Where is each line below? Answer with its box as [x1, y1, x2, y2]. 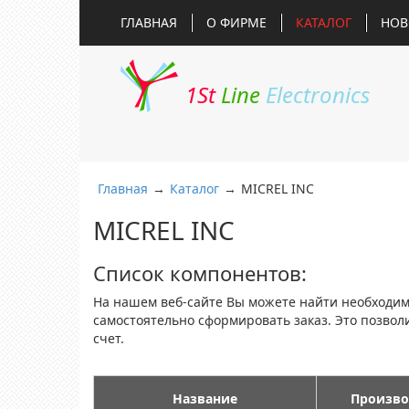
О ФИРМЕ [206, 14, 267, 31]
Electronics [266, 79, 371, 110]
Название [173, 390, 237, 407]
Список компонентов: [93, 259, 307, 287]
